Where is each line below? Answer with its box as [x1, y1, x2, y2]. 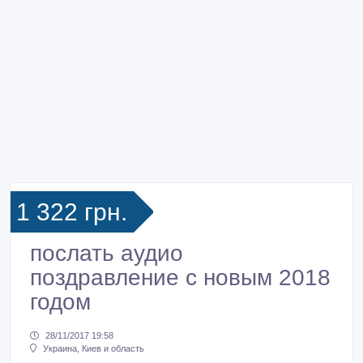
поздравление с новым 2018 [30, 265, 331, 290]
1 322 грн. [16, 199, 127, 225]
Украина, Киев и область [43, 344, 144, 354]
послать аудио [30, 241, 183, 266]
